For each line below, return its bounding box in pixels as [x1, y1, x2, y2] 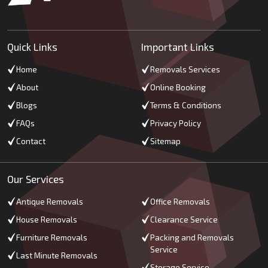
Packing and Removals [150, 233, 234, 243]
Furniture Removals [16, 233, 87, 243]
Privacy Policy [150, 118, 201, 129]
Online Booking [150, 83, 206, 93]
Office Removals [150, 197, 210, 207]
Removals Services [150, 65, 220, 75]
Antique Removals [16, 197, 83, 207]
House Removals [16, 215, 77, 225]
